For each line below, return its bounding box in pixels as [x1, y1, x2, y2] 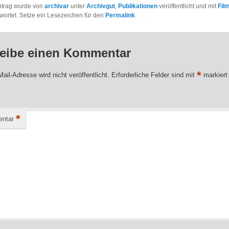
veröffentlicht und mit [157, 3, 218, 10]
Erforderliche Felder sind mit [111, 71, 197, 79]
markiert [201, 71, 228, 79]
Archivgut [86, 3, 116, 10]
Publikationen [118, 3, 158, 10]
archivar [44, 3, 70, 10]
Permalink [105, 12, 135, 19]
